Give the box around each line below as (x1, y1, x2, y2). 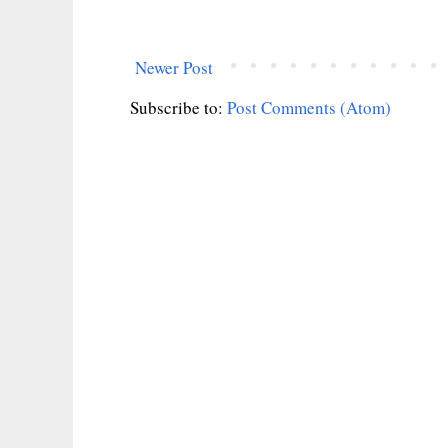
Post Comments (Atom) (227, 95, 391, 119)
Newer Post (135, 55, 213, 79)
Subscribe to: (130, 95, 227, 119)
